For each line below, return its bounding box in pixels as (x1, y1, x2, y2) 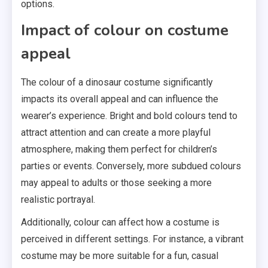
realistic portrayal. (21, 194, 95, 206)
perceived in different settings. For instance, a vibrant (21, 233, 243, 245)
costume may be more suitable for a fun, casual (21, 250, 218, 262)
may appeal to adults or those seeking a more (21, 177, 212, 189)
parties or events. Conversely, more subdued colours (21, 160, 241, 172)
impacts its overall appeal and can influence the (21, 93, 218, 105)
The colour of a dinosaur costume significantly (21, 77, 213, 89)
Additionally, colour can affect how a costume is (21, 217, 220, 229)
